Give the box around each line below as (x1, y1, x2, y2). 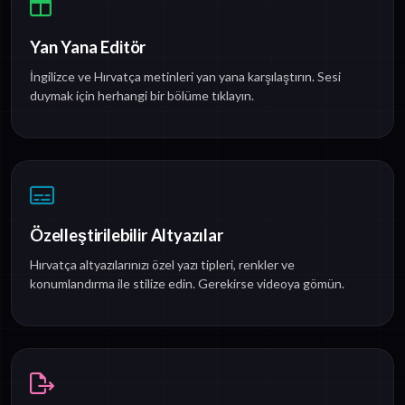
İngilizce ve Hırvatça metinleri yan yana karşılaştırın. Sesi (30, 69, 341, 85)
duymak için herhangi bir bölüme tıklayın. (30, 88, 254, 104)
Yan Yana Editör (30, 37, 146, 58)
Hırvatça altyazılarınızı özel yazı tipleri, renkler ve (30, 257, 295, 273)
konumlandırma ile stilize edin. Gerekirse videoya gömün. (30, 276, 344, 292)
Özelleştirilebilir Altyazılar (30, 225, 223, 246)
